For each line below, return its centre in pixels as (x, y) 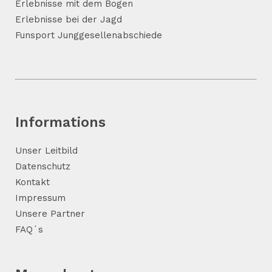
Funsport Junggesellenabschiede (89, 35)
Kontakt (32, 182)
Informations (60, 122)
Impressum (40, 198)
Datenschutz (43, 166)
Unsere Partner (50, 214)
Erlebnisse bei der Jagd (69, 19)
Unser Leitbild (46, 151)
